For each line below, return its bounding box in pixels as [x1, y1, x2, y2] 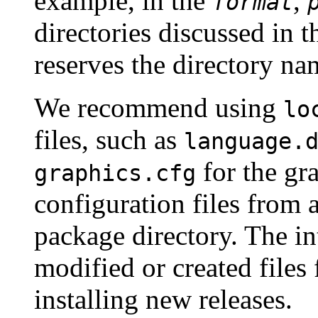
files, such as [34, 124, 184, 155]
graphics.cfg [34, 160, 196, 186]
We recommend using [34, 92, 283, 123]
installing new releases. [34, 283, 292, 314]
